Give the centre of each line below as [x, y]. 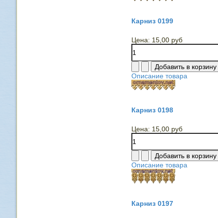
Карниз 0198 [152, 110]
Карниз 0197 [152, 203]
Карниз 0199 [152, 21]
